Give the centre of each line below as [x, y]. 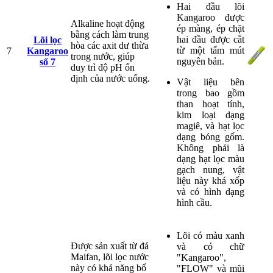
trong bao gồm [211, 93]
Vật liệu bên [211, 82]
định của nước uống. [110, 78]
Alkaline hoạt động [108, 23]
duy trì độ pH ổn [103, 67]
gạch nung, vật [211, 169]
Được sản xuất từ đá [110, 246]
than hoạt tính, [211, 104]
